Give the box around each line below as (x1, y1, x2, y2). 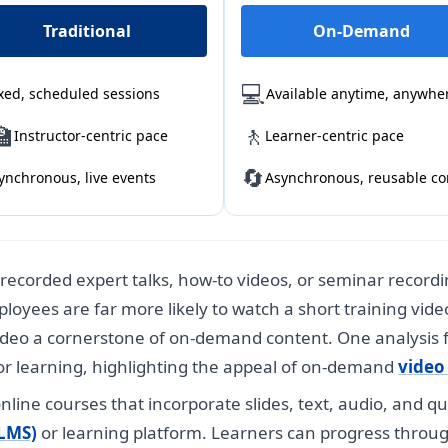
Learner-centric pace (265, 125, 404, 145)
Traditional (42, 19, 131, 42)
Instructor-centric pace (14, 125, 168, 145)
